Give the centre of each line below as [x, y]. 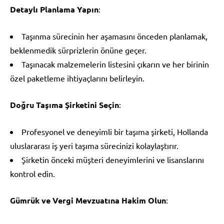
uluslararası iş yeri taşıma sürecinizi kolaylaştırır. [94, 145]
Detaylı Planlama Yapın [54, 9]
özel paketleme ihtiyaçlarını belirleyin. [77, 78]
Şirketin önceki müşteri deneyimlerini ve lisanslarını [113, 159]
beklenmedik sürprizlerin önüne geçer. [78, 50]
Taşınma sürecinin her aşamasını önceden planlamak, [114, 36]
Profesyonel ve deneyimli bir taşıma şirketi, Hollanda [115, 131]
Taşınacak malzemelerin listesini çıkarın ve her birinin [115, 64]
